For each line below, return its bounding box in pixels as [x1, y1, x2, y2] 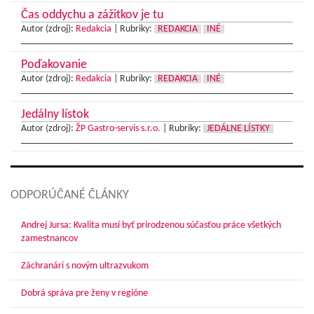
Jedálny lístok [21, 107, 89, 121]
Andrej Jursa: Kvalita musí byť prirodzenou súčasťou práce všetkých [21, 220, 281, 230]
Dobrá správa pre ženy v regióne [21, 288, 148, 298]
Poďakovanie [21, 57, 87, 71]
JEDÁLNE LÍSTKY [207, 123, 270, 133]
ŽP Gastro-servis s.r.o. [76, 123, 161, 133]
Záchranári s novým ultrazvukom [21, 261, 149, 271]
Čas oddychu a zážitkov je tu [21, 8, 163, 22]
